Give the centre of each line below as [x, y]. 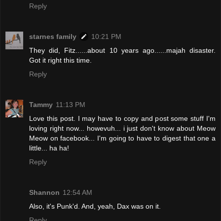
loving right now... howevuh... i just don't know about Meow [122, 128]
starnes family [53, 36]
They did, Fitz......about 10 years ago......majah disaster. [122, 50]
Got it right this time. [60, 60]
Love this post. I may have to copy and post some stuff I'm [122, 118]
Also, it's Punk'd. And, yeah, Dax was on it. [95, 206]
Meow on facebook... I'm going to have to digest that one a [122, 138]
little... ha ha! [49, 148]
